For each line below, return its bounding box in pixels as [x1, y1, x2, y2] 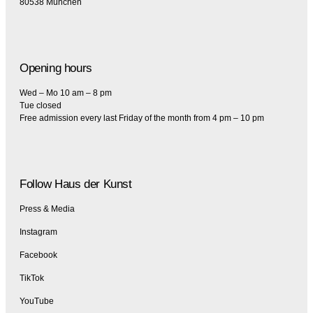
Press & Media [20, 204, 75, 214]
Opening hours [20, 61, 92, 75]
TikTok [20, 273, 44, 284]
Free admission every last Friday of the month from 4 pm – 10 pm [20, 113, 264, 124]
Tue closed [20, 101, 61, 111]
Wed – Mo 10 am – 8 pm [20, 88, 112, 99]
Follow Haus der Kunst [20, 177, 132, 191]
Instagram [20, 227, 57, 238]
